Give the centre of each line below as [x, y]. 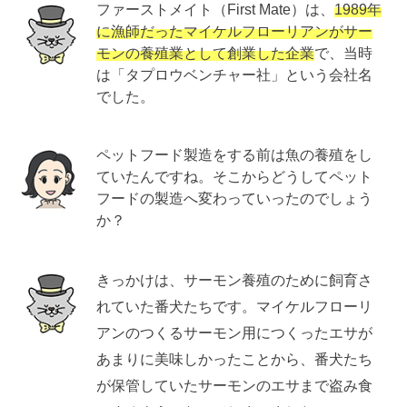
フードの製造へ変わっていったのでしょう [235, 198]
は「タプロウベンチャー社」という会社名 [235, 74]
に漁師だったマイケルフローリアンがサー [235, 30]
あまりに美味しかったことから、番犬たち [235, 358]
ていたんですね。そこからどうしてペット [235, 176]
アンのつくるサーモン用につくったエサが [235, 332]
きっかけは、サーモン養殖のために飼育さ [235, 279]
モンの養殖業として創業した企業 [206, 52]
